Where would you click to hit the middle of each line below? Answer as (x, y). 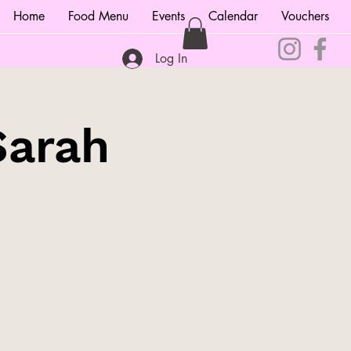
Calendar (233, 16)
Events (168, 16)
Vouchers (305, 16)
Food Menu (98, 16)
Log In (172, 59)
